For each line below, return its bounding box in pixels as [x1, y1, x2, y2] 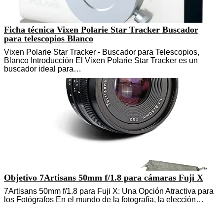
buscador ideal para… [4, 64, 81, 73]
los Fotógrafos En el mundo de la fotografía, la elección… [4, 195, 204, 204]
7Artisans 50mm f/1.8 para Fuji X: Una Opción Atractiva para [4, 186, 214, 195]
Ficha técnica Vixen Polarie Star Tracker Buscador [4, 24, 198, 35]
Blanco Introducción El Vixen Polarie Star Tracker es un [4, 56, 198, 65]
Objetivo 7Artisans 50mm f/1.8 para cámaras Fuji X [4, 172, 203, 183]
